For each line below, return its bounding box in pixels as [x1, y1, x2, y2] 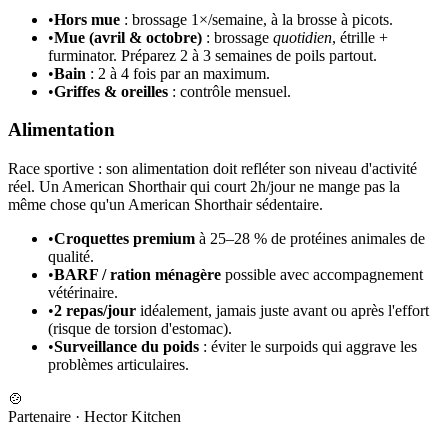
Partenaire [8, 408, 71, 426]
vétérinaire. [48, 284, 118, 302]
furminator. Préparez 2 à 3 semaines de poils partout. [48, 46, 377, 64]
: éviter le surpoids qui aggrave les [199, 338, 417, 356]
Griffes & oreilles [54, 82, 168, 100]
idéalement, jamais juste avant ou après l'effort [136, 302, 429, 320]
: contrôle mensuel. [168, 82, 291, 100]
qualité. [48, 248, 94, 266]
